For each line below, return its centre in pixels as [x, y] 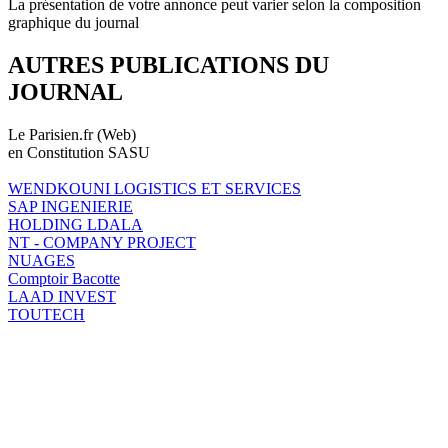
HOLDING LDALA [75, 224]
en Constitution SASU [79, 152]
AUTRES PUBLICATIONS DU [168, 64]
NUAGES [41, 260]
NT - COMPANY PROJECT [102, 242]
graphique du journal [73, 22]
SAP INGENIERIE [70, 206]
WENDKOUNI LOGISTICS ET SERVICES [154, 188]
